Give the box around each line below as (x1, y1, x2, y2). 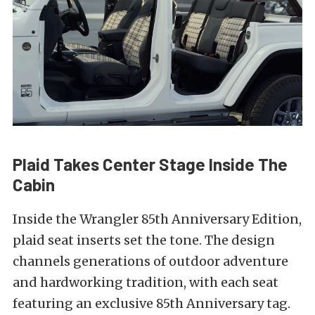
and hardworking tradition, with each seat (13, 274, 278, 290)
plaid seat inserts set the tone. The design (13, 231, 275, 248)
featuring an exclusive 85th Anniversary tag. (13, 295, 290, 311)
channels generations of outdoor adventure (13, 252, 288, 269)
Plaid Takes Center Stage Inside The (13, 153, 288, 174)
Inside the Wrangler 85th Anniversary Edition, (13, 210, 302, 227)
